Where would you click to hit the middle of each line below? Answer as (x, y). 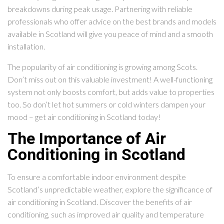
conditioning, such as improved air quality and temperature (106, 214)
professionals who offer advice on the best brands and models (112, 21)
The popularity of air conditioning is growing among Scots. (102, 67)
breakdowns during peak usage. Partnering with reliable (100, 9)
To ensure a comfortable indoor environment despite (97, 177)
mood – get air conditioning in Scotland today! (84, 117)
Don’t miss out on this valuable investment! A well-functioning (110, 79)
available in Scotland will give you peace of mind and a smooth (110, 34)
